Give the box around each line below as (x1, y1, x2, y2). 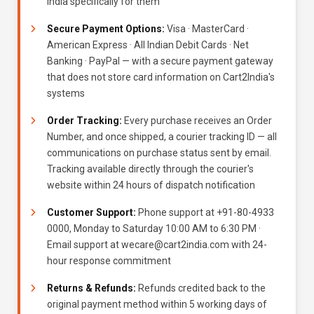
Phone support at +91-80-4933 (136, 207, 274, 218)
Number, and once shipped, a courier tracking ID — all (47, 131, 277, 142)
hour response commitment (47, 255, 171, 266)
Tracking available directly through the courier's (47, 163, 254, 175)
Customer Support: (47, 207, 136, 218)
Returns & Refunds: (47, 282, 136, 294)
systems (47, 88, 85, 99)
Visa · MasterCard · (165, 23, 249, 34)
